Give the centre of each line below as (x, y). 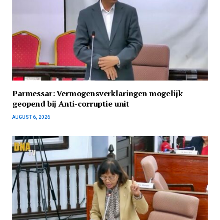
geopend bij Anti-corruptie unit (71, 104)
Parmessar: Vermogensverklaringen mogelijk (97, 94)
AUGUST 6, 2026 (31, 117)
